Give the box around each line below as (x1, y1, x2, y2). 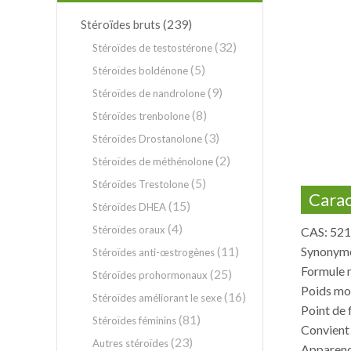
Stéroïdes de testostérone (92, 42, 212, 54)
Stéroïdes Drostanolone (92, 132, 202, 145)
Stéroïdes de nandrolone (92, 87, 205, 100)
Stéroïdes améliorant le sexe (92, 291, 222, 304)
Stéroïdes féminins (92, 314, 176, 327)
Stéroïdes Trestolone (92, 178, 189, 190)
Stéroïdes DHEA (92, 201, 166, 213)
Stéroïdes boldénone (92, 64, 188, 77)
